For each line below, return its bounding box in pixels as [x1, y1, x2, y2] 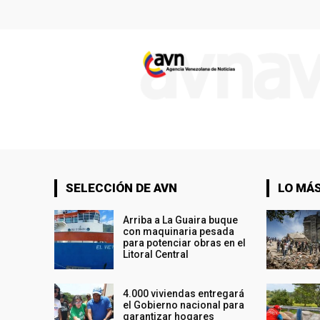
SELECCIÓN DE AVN [66, 180, 177, 195]
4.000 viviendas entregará [123, 287, 245, 299]
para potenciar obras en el [123, 236, 246, 249]
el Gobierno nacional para [123, 299, 245, 311]
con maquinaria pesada [123, 225, 235, 237]
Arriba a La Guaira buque [123, 214, 239, 226]
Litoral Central [123, 248, 189, 260]
